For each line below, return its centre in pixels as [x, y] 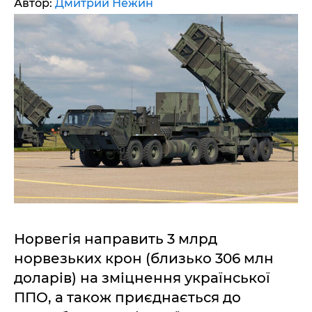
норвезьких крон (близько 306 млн [144, 259]
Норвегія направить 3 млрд [116, 239]
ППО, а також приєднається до [127, 298]
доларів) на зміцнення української [142, 278]
